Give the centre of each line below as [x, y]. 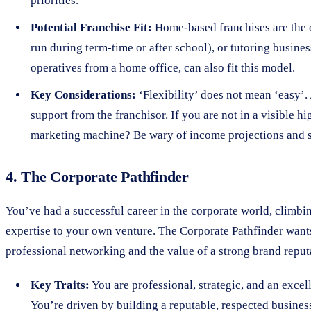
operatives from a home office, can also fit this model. [163, 67]
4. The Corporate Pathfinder [98, 176]
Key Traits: [60, 285]
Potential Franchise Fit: [91, 27]
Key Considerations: [83, 94]
